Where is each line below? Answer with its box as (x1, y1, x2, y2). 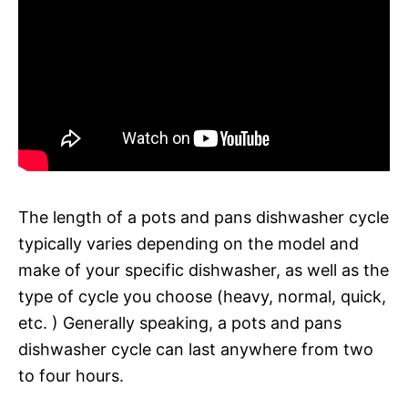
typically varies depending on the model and (18, 233, 359, 253)
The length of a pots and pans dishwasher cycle (18, 207, 389, 227)
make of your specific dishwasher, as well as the (18, 260, 389, 280)
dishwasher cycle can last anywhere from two (18, 339, 373, 359)
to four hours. (18, 365, 124, 385)
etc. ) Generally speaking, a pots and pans (18, 312, 342, 332)
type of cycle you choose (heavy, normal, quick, (18, 286, 386, 306)
